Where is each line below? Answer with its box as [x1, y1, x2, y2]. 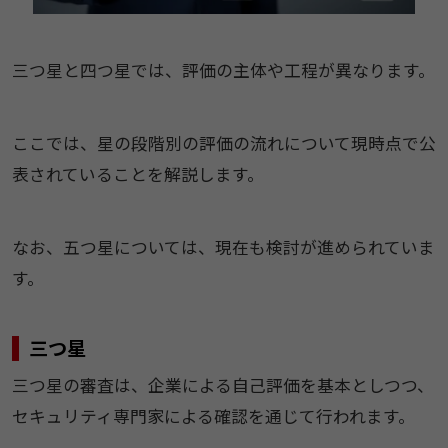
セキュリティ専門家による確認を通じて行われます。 [11, 404, 415, 429]
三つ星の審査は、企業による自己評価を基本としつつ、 [11, 373, 434, 398]
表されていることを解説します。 [11, 162, 264, 187]
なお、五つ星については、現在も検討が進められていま [11, 235, 435, 260]
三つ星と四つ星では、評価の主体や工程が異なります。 [11, 58, 435, 83]
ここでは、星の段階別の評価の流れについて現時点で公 [11, 131, 436, 156]
